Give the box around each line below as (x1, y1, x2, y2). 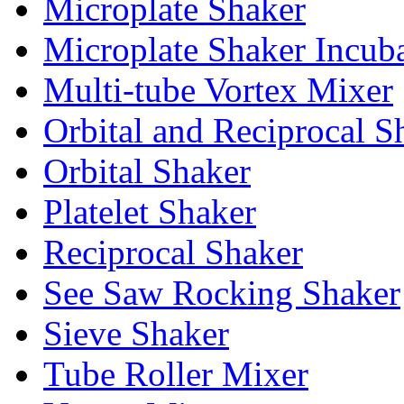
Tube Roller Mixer (43, 354, 308, 394)
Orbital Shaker (43, 151, 251, 191)
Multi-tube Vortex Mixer (43, 70, 393, 110)
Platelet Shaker (43, 192, 256, 232)
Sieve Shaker (43, 314, 229, 353)
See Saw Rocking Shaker (43, 273, 400, 313)
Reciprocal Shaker (43, 233, 303, 272)
